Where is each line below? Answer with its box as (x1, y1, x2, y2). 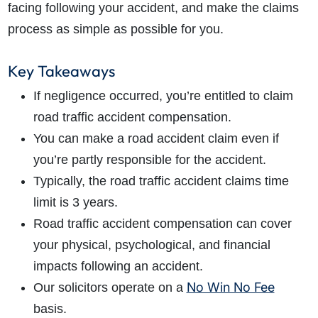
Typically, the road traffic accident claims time (33, 174, 289, 189)
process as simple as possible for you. (7, 22, 224, 37)
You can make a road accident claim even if (33, 131, 279, 146)
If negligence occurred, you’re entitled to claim (33, 89, 293, 104)
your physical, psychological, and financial (33, 238, 270, 253)
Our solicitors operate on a (33, 280, 187, 295)
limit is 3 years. (33, 195, 121, 210)
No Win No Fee (186, 280, 275, 295)
